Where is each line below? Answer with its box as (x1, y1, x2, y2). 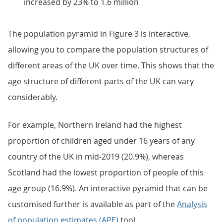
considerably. (8, 92, 57, 103)
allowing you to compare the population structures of (8, 44, 208, 55)
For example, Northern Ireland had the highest (8, 119, 182, 130)
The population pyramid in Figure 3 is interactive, (8, 28, 190, 39)
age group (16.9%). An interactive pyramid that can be (8, 183, 208, 194)
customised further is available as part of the (8, 199, 177, 210)
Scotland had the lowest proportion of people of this (8, 167, 204, 178)
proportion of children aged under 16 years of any (8, 135, 195, 146)
